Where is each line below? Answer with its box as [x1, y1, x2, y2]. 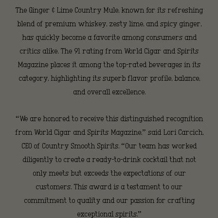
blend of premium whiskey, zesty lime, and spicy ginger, [17, 20, 201, 28]
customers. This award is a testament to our [36, 183, 182, 191]
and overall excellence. [73, 89, 145, 96]
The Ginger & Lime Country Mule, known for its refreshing [15, 7, 203, 14]
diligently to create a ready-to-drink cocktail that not [22, 156, 196, 163]
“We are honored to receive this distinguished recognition [15, 115, 203, 123]
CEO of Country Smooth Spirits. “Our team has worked [21, 143, 197, 150]
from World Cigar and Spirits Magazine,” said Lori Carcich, [15, 129, 203, 136]
